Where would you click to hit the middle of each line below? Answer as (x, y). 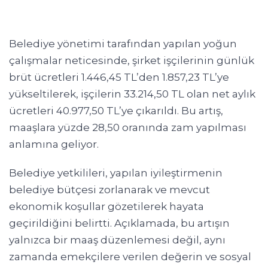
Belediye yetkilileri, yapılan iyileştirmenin (116, 173)
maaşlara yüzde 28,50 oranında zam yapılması (128, 127)
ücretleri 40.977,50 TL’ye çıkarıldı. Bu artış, (116, 110)
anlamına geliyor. (54, 144)
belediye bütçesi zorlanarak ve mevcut (109, 189)
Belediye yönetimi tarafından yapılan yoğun (123, 43)
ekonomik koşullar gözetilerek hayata (106, 206)
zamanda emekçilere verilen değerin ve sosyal (130, 256)
